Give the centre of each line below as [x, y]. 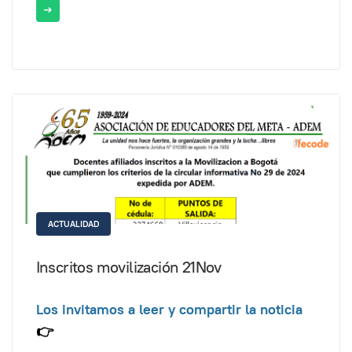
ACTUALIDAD [73, 224]
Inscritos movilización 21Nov [128, 268]
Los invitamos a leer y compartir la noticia [169, 310]
